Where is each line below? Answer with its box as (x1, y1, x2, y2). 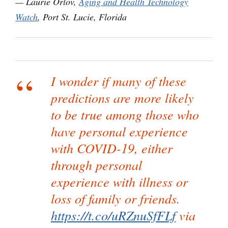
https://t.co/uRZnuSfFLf (51, 206, 176, 224)
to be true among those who (51, 105, 199, 124)
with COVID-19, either (51, 139, 173, 157)
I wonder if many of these (51, 72, 186, 90)
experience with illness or (51, 173, 188, 191)
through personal (51, 156, 142, 174)
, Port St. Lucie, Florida (38, 11, 127, 23)
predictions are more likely (51, 89, 194, 107)
